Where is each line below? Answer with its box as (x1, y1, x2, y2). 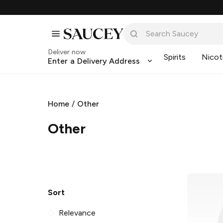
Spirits (164, 52, 186, 62)
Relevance (59, 208, 96, 218)
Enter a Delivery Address (48, 56, 140, 66)
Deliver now (48, 48, 86, 56)
